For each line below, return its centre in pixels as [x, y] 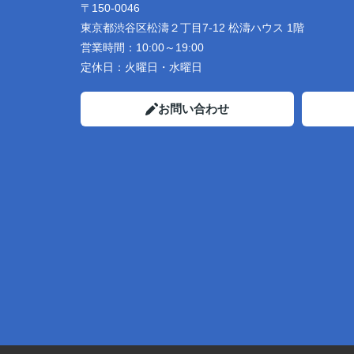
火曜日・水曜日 [164, 67]
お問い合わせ [194, 109]
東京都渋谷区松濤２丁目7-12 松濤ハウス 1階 [192, 28]
